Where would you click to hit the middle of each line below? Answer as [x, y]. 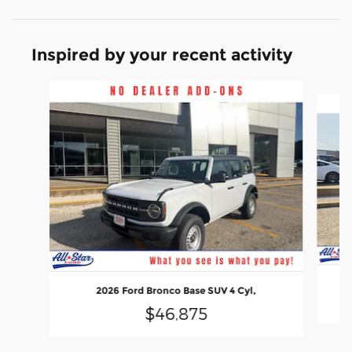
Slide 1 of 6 [40, 89]
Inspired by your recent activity [162, 55]
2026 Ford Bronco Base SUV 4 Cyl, [176, 290]
